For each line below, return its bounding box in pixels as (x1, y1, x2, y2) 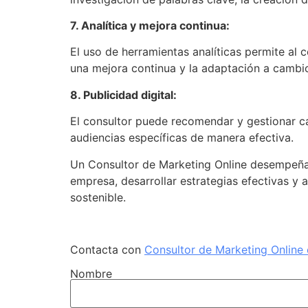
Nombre (70, 266, 112, 280)
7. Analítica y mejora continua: (70, 19, 230, 33)
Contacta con (70, 243, 144, 257)
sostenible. (70, 190, 126, 204)
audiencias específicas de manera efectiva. (70, 131, 294, 145)
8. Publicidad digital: (70, 87, 177, 102)
